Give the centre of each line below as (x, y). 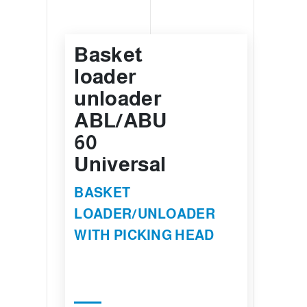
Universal (120, 164)
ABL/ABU (121, 120)
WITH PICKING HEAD (144, 235)
